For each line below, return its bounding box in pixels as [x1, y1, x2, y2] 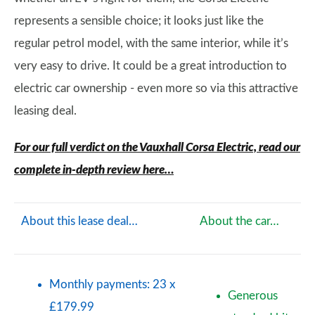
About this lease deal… [21, 214, 138, 227]
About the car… [200, 214, 279, 227]
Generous [228, 289, 278, 302]
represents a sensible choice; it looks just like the [14, 14, 264, 27]
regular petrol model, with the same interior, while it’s [14, 37, 288, 49]
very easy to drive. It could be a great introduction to [14, 59, 287, 72]
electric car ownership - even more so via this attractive [14, 82, 298, 94]
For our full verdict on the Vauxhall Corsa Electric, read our [14, 141, 300, 153]
